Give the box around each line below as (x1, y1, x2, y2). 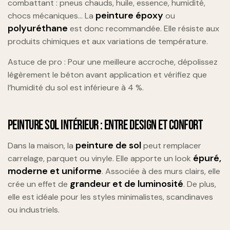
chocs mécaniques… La (8, 10, 95, 21)
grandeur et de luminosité (70, 177, 183, 190)
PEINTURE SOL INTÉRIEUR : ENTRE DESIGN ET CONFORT (8, 117, 203, 133)
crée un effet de (8, 178, 70, 189)
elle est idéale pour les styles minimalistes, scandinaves (8, 191, 213, 202)
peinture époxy (95, 9, 163, 22)
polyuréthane (8, 22, 68, 34)
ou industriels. (8, 204, 60, 215)
